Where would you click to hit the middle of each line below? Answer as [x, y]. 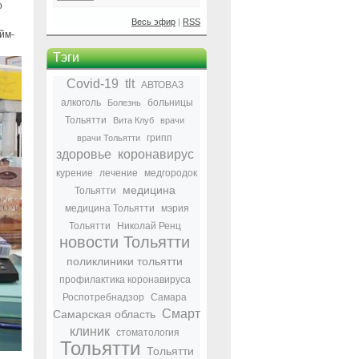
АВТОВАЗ [162, 85]
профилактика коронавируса [125, 280]
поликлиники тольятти [125, 261]
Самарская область [104, 314]
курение [75, 173]
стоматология [148, 333]
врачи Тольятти [109, 138]
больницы [170, 103]
